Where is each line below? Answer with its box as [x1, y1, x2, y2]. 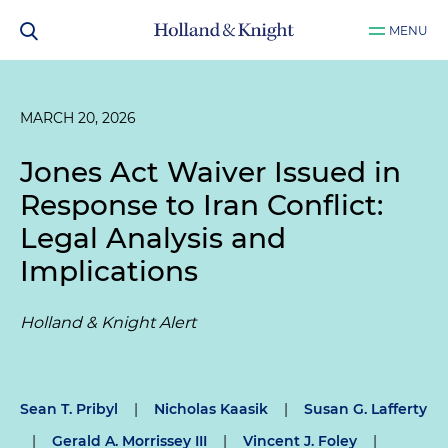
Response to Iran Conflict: [20, 188, 383, 222]
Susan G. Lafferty [304, 400, 427, 418]
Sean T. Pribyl [20, 400, 118, 418]
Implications [20, 254, 198, 288]
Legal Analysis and [20, 221, 286, 255]
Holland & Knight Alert [20, 313, 196, 332]
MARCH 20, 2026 [20, 109, 136, 127]
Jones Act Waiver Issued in [20, 155, 401, 189]
